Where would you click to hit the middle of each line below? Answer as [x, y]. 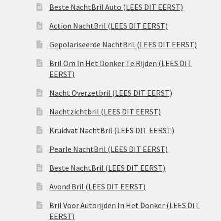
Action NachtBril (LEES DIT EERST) [109, 26]
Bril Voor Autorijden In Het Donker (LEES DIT [125, 205]
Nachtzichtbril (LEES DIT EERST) [105, 112]
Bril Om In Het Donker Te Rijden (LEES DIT [121, 63]
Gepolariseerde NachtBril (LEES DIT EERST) [123, 45]
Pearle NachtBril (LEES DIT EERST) [109, 149]
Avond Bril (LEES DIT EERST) [98, 187]
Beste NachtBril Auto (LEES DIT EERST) [116, 7]
